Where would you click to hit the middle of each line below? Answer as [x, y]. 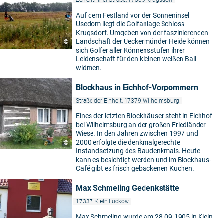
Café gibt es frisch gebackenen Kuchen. [135, 169]
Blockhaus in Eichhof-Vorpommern [137, 88]
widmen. [89, 68]
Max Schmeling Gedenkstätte [127, 188]
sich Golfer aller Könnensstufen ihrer [130, 50]
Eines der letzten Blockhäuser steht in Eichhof [144, 116]
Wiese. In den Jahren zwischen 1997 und [137, 134]
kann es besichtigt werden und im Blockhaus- [144, 160]
